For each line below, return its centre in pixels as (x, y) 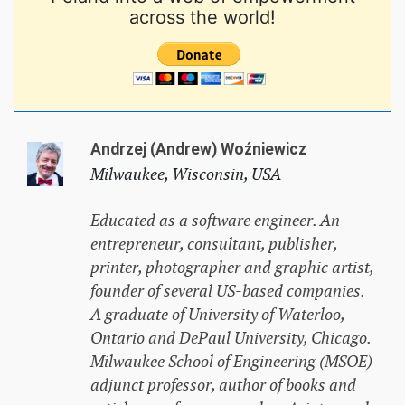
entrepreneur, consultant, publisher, (213, 244)
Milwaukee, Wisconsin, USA (185, 174)
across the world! (202, 17)
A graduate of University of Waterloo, (217, 314)
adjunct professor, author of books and (223, 385)
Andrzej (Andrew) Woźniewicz (198, 149)
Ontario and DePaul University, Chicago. (230, 338)
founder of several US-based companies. (227, 291)
